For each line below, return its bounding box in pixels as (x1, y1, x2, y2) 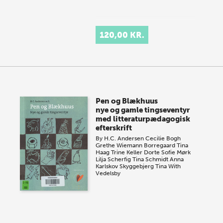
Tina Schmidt (132, 156, 169, 163)
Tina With (155, 163, 181, 170)
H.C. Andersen (104, 135, 144, 142)
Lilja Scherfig (96, 156, 131, 163)
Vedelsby (96, 170, 121, 177)
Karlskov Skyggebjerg (96, 163, 154, 170)
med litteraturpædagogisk (96, 114, 191, 123)
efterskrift (96, 123, 132, 132)
